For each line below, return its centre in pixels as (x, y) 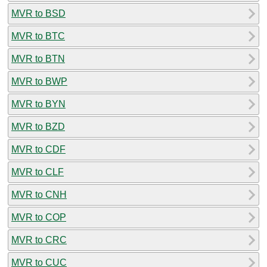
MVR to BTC (38, 36)
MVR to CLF (38, 172)
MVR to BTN (38, 58)
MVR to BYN (38, 104)
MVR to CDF (38, 149)
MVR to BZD (38, 126)
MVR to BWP (39, 81)
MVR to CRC (39, 240)
